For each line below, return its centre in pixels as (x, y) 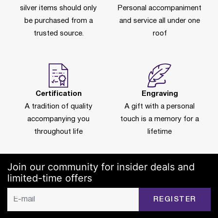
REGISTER (175, 200)
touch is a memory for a (160, 119)
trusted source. (58, 34)
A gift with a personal (160, 107)
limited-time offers (50, 178)
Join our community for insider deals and (101, 167)
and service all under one (160, 21)
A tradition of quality (58, 107)
